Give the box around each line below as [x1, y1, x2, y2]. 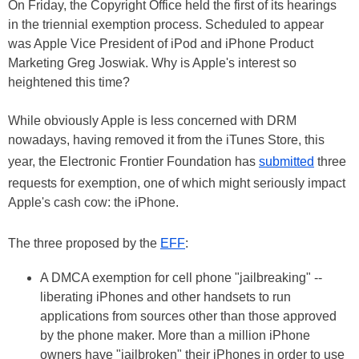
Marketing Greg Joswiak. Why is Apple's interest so [8, 56, 296, 70]
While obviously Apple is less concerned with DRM [8, 114, 296, 127]
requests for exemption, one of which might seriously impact [8, 176, 345, 190]
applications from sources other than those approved [40, 309, 337, 323]
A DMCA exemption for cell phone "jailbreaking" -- [40, 271, 322, 284]
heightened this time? [8, 75, 130, 89]
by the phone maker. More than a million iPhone [40, 329, 310, 342]
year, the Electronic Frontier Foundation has [8, 155, 259, 168]
